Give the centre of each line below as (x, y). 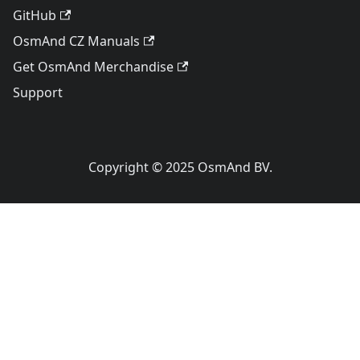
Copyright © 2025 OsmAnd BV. (180, 167)
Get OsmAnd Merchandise (93, 67)
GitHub (35, 15)
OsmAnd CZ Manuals (76, 41)
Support (38, 92)
